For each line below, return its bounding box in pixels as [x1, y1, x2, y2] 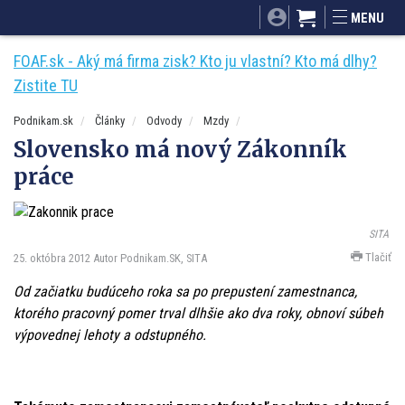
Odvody [146, 114, 182, 127]
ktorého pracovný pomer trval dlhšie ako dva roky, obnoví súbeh [14, 304, 383, 322]
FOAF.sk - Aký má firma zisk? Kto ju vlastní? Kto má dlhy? [14, 52, 377, 71]
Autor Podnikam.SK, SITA [93, 250, 207, 265]
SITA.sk [109, 3, 144, 16]
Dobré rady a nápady [24, 24, 120, 37]
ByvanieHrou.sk [134, 24, 205, 37]
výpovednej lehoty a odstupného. [14, 325, 210, 344]
